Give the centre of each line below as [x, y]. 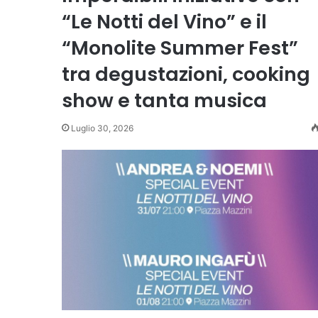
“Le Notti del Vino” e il [164, 22]
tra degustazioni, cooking [186, 74]
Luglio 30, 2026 [102, 128]
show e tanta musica [164, 100]
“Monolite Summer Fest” [180, 48]
